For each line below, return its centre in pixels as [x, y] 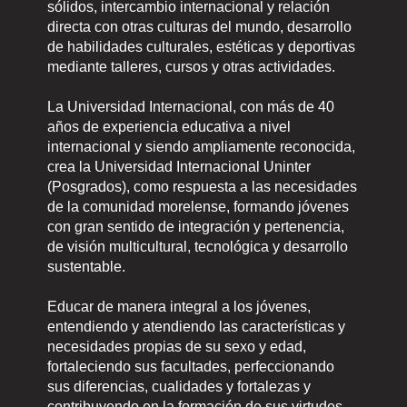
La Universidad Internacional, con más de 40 [191, 106]
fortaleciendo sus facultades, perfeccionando [191, 366]
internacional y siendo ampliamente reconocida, [202, 146]
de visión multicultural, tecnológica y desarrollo [198, 246]
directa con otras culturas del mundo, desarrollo [200, 26]
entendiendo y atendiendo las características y [197, 326]
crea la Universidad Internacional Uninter [179, 166]
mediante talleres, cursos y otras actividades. [192, 66]
